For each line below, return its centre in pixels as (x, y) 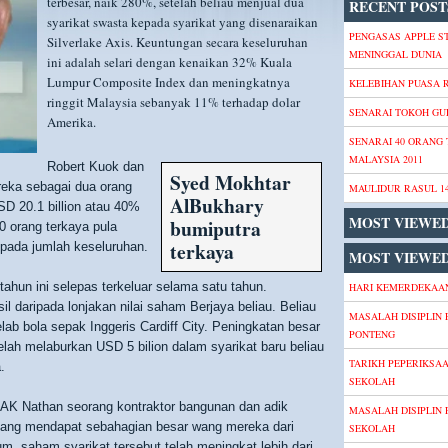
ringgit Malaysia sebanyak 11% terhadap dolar (173, 102)
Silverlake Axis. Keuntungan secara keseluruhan (177, 42)
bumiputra (216, 228)
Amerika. (71, 122)
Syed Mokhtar (231, 182)
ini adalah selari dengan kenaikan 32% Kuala (169, 62)
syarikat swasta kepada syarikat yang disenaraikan (182, 22)
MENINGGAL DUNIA (395, 54)
